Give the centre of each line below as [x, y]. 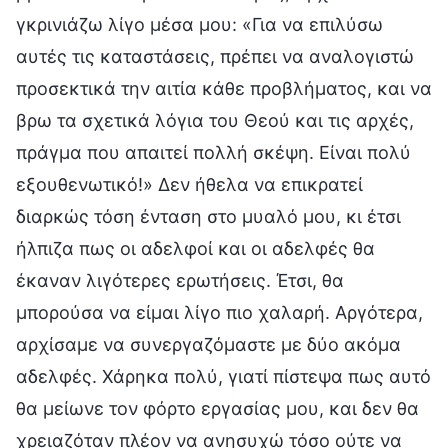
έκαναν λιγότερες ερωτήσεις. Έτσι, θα [180, 280]
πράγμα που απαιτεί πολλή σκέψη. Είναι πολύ [213, 152]
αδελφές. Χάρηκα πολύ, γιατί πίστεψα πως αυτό [223, 376]
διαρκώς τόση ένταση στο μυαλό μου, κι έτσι [208, 216]
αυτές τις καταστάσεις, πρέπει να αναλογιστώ [215, 56]
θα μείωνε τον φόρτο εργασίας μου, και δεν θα [217, 408]
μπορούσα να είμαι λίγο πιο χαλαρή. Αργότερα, [219, 312]
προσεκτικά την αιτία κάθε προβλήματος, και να [224, 88]
